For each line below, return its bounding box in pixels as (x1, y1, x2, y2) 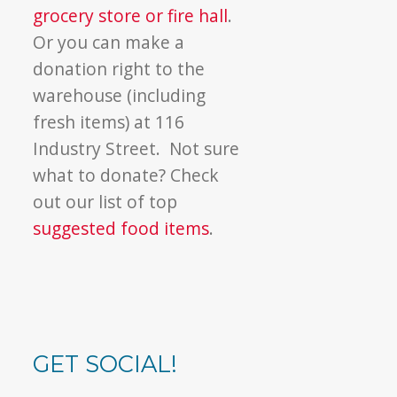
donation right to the (33, 56, 206, 81)
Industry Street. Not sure (33, 136, 240, 160)
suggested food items (33, 215, 210, 240)
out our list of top (33, 189, 178, 214)
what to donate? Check (33, 162, 220, 187)
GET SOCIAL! (33, 349, 178, 378)
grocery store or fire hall (33, 3, 229, 27)
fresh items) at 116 (33, 109, 185, 134)
